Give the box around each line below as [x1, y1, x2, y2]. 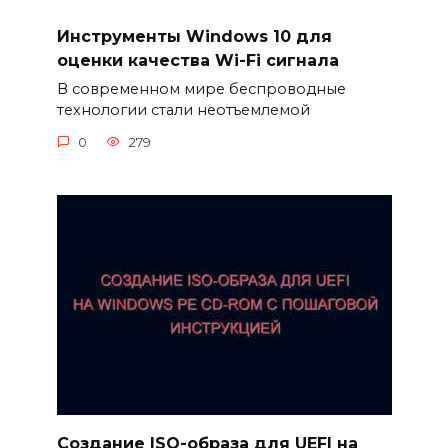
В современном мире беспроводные [56, 80, 346, 99]
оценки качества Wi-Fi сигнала [56, 50, 339, 70]
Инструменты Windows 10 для [56, 26, 332, 46]
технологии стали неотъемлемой [56, 101, 310, 120]
